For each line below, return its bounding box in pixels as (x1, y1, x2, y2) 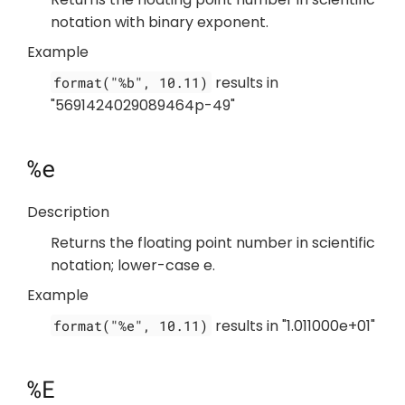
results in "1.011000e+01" (212, 315, 376, 336)
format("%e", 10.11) (53, 316, 209, 334)
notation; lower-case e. (50, 254, 215, 276)
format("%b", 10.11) (53, 72, 209, 91)
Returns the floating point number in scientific (50, 231, 375, 253)
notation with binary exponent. (50, 11, 268, 33)
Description (27, 202, 109, 223)
